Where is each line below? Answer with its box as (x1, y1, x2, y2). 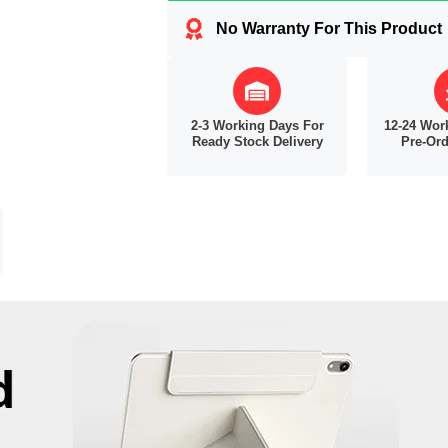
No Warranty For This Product (215, 20, 442, 38)
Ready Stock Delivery (191, 134, 323, 150)
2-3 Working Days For (190, 118, 324, 134)
